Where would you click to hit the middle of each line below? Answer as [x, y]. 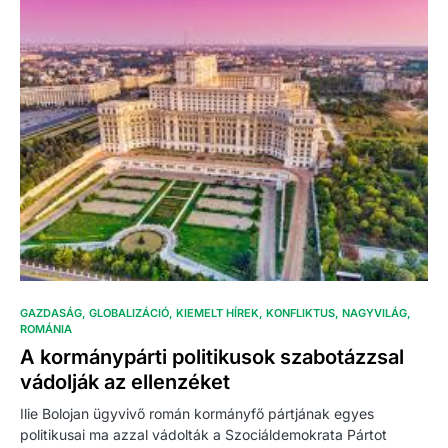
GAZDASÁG [51, 313]
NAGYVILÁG [374, 313]
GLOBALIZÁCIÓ [129, 313]
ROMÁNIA [46, 329]
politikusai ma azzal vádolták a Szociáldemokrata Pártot [203, 435]
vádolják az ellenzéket [125, 382]
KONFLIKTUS [300, 313]
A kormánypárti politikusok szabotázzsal [212, 357]
